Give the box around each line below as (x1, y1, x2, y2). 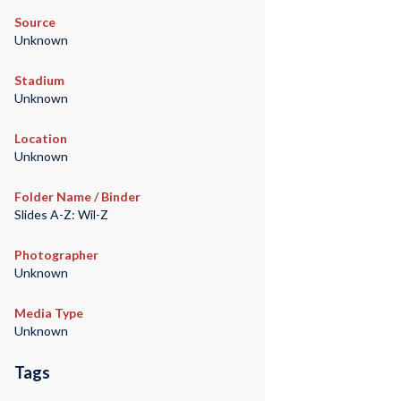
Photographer (13, 247, 98, 263)
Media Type (13, 305, 83, 321)
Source (13, 14, 55, 30)
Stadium (13, 73, 64, 89)
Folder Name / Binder (13, 189, 141, 205)
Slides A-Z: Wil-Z (13, 207, 108, 223)
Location (13, 131, 67, 147)
